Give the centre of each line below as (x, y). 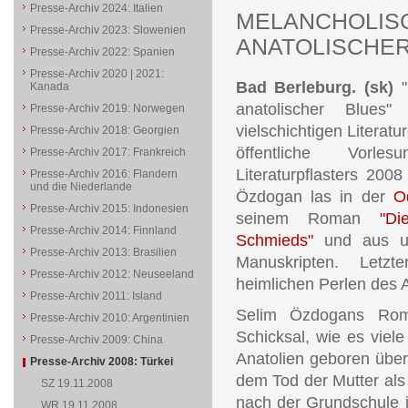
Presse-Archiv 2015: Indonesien (109, 209)
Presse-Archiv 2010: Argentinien (109, 318)
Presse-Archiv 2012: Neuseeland (112, 274)
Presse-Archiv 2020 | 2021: (97, 74)
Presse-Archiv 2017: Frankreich (107, 152)
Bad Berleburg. (296, 87)
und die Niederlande (81, 187)
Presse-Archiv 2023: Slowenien (107, 30)
